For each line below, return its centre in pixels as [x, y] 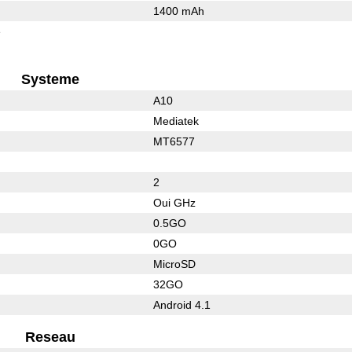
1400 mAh [178, 11]
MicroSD [174, 264]
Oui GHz [174, 202]
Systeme [51, 79]
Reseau [51, 337]
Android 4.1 [181, 304]
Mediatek [176, 121]
